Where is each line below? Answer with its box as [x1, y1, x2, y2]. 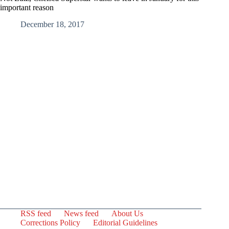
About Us [111, 209, 143, 218]
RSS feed [20, 209, 51, 218]
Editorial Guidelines [93, 218, 157, 227]
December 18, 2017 [20, 19, 84, 29]
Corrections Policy [20, 218, 80, 227]
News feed [64, 209, 99, 218]
